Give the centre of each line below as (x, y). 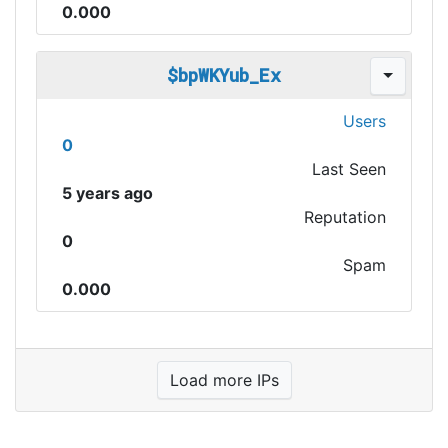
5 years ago (107, 193)
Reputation (345, 217)
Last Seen (349, 169)
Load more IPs (224, 380)
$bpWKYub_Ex (224, 75)
